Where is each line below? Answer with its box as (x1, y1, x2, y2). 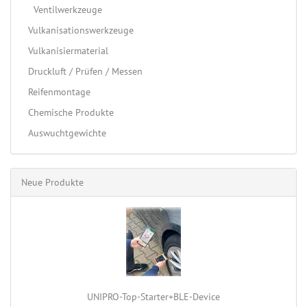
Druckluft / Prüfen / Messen (28, 65, 143, 78)
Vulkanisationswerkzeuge (28, 24, 134, 37)
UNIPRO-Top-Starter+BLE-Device (87, 291, 220, 304)
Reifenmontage (28, 86, 90, 99)
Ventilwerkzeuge (28, 3, 102, 16)
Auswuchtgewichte (28, 127, 106, 140)
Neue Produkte (21, 176, 84, 189)
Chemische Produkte (28, 106, 114, 119)
